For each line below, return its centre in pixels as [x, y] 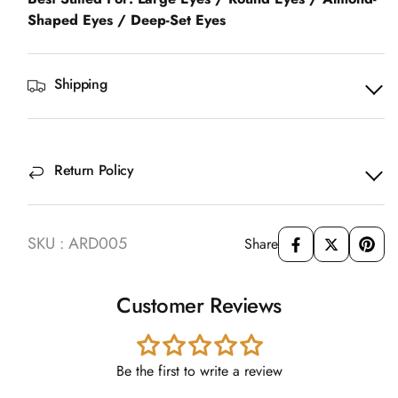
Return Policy [94, 170]
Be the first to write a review [199, 370]
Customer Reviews [199, 305]
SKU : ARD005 [77, 244]
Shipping [81, 84]
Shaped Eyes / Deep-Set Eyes [127, 20]
